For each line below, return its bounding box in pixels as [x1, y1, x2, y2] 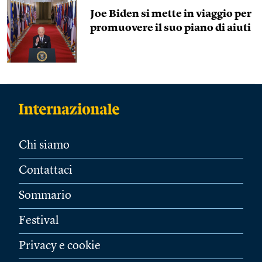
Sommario [19, 190, 71, 202]
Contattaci [19, 165, 73, 177]
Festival [19, 215, 59, 227]
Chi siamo [19, 140, 70, 151]
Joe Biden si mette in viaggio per [90, 9, 251, 19]
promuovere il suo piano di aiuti [90, 23, 251, 33]
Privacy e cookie [19, 240, 101, 252]
